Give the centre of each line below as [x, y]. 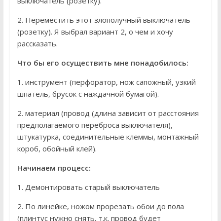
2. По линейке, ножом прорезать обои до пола [100, 206]
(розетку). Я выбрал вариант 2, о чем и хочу [95, 32]
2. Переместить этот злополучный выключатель [104, 20]
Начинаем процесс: [54, 168]
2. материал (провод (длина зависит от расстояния [108, 113]
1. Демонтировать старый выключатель [88, 187]
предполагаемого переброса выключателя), [95, 125]
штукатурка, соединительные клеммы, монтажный [108, 137]
